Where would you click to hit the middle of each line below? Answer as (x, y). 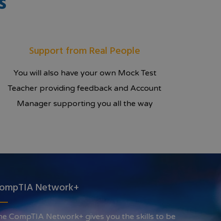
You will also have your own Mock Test (85, 73)
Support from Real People (85, 52)
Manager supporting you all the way (85, 104)
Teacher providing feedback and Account (85, 89)
